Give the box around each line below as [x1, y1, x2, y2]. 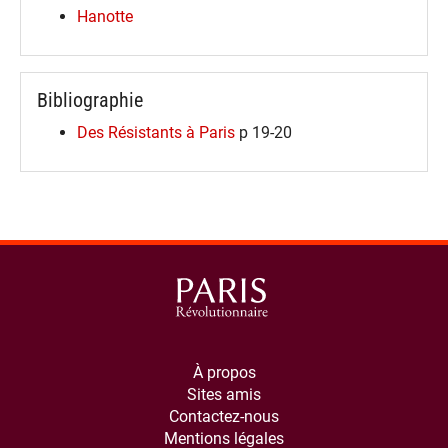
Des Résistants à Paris [77, 122, 235, 142]
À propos [192, 363, 256, 383]
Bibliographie [37, 87, 143, 112]
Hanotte [77, 6, 133, 26]
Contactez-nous [169, 407, 279, 427]
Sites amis [187, 385, 261, 405]
